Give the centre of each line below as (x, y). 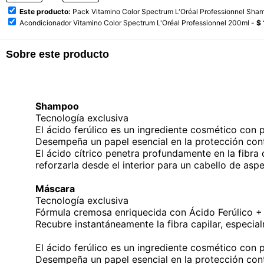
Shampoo (57, 106)
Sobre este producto (57, 54)
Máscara (55, 189)
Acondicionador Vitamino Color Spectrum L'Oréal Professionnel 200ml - (138, 23)
